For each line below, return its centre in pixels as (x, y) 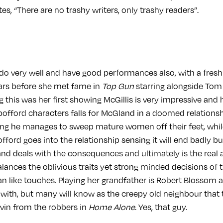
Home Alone (112, 207)
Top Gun (118, 86)
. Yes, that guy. (161, 207)
